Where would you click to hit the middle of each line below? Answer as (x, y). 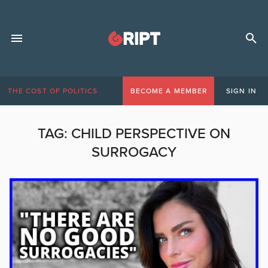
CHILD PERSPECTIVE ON (151, 134)
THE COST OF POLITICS (53, 91)
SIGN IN (241, 91)
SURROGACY (134, 152)
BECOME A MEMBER (168, 91)
